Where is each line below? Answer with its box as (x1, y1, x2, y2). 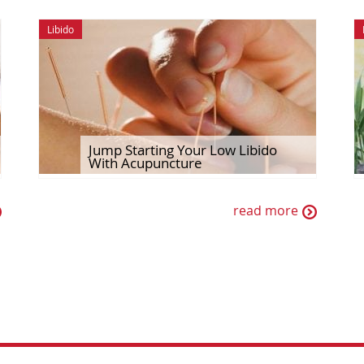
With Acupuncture (89, 154, 203, 172)
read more (232, 201, 298, 220)
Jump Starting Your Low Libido (89, 141, 278, 159)
